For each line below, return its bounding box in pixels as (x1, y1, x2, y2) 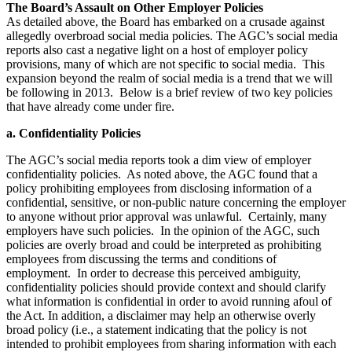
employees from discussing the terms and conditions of (6, 251, 277, 266)
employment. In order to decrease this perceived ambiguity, (6, 266, 301, 280)
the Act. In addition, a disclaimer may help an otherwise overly (6, 308, 316, 322)
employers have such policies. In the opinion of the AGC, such (6, 223, 320, 237)
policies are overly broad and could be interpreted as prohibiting (6, 237, 321, 251)
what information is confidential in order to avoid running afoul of (6, 294, 332, 308)
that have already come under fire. (6, 99, 174, 113)
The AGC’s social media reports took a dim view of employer (6, 152, 311, 167)
